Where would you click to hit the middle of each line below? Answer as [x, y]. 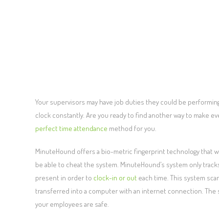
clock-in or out [115, 178]
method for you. [132, 129]
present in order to [64, 178]
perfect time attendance [71, 129]
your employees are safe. [72, 204]
